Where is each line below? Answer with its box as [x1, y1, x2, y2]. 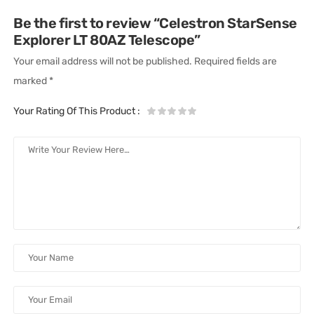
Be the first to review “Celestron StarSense [13, 14, 297, 32]
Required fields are [194, 55, 278, 67]
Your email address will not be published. [13, 55, 193, 67]
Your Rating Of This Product [13, 104, 138, 117]
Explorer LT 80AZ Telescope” [13, 31, 200, 48]
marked [13, 74, 50, 87]
